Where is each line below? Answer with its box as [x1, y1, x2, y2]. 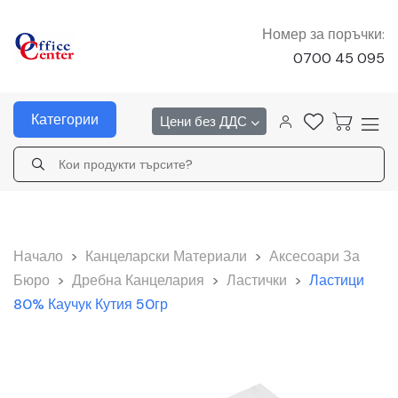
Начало [13, 247, 63, 266]
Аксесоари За [269, 247, 360, 266]
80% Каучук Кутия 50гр [13, 295, 168, 314]
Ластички [227, 271, 287, 290]
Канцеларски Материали [85, 247, 247, 266]
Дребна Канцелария [72, 271, 204, 290]
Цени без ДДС [159, 112, 251, 131]
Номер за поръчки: [261, 25, 385, 44]
